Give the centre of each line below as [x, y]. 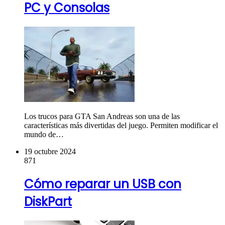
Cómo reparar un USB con [103, 184]
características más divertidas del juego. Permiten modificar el [121, 126]
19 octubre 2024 [50, 152]
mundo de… [44, 135]
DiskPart [48, 201]
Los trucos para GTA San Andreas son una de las [102, 117]
